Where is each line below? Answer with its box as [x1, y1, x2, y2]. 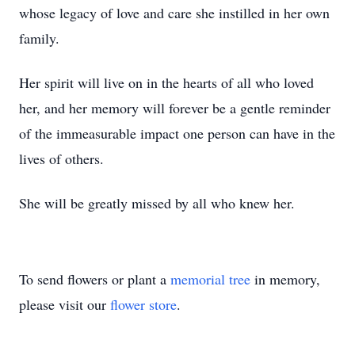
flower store [110, 295, 177, 314]
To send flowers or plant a [19, 269, 170, 288]
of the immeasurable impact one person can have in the [19, 124, 335, 143]
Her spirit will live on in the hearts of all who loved [19, 73, 314, 92]
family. [19, 29, 59, 48]
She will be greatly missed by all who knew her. [19, 193, 295, 212]
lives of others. [19, 149, 104, 168]
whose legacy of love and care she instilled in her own [19, 3, 330, 22]
